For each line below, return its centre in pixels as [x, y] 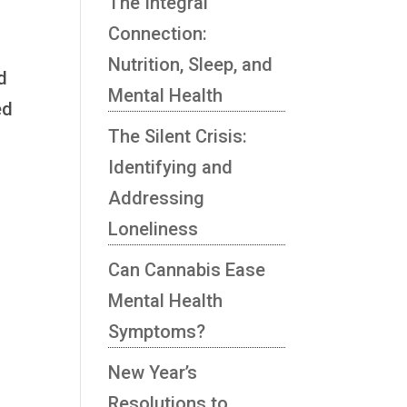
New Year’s [153, 372]
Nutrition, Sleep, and [191, 64]
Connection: [158, 33]
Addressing [157, 198]
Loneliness [154, 228]
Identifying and [171, 167]
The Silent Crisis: [178, 136]
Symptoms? [157, 331]
